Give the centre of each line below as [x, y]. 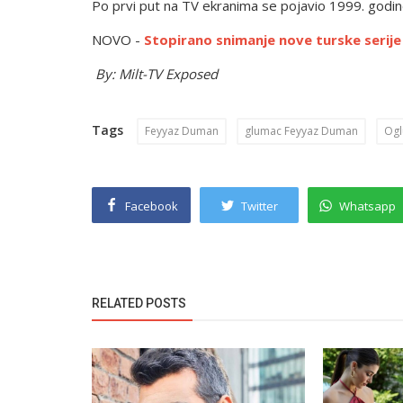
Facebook [152, 206]
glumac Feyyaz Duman [301, 131]
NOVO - [118, 40]
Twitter [260, 206]
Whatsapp [367, 206]
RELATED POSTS [139, 303]
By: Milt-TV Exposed [157, 74]
